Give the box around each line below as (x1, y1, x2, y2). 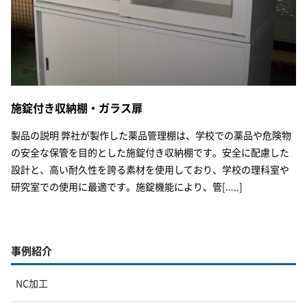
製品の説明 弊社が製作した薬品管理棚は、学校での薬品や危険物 (11, 127, 291, 142)
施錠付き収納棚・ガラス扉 (11, 99, 143, 116)
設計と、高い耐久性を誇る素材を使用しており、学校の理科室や (11, 162, 289, 176)
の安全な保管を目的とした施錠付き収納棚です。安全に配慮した (11, 145, 289, 159)
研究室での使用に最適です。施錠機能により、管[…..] (11, 179, 243, 193)
